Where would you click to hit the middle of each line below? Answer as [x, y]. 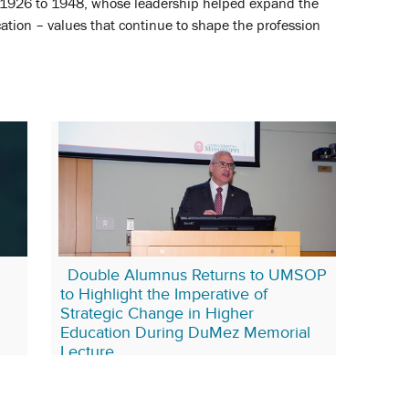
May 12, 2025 [99, 384]
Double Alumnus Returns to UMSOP [197, 274]
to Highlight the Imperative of [164, 294]
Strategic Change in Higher [157, 313]
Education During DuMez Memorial [185, 332]
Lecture [87, 351]
